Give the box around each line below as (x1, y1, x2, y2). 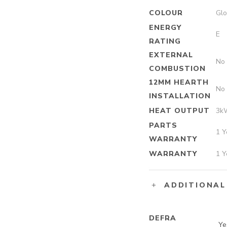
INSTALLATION (149, 91, 211, 101)
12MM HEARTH (149, 78, 209, 87)
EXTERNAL (149, 50, 193, 60)
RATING (149, 36, 181, 46)
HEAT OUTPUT (149, 106, 210, 116)
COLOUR (149, 8, 183, 18)
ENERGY (149, 23, 181, 32)
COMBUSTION (149, 64, 206, 73)
